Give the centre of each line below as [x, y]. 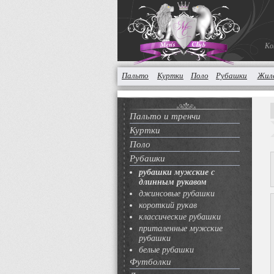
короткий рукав [168, 205]
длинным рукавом [173, 182]
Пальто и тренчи [165, 116]
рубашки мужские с [177, 172]
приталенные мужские [181, 228]
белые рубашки [166, 250]
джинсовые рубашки [177, 194]
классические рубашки [180, 217]
